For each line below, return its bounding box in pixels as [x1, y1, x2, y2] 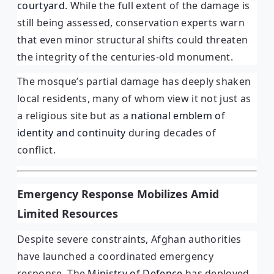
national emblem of [131, 108, 226, 122]
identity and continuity [17, 125, 126, 139]
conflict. [17, 143, 56, 157]
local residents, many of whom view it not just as [17, 91, 251, 105]
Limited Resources [17, 206, 118, 221]
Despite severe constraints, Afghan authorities [17, 232, 242, 246]
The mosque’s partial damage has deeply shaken [17, 74, 251, 88]
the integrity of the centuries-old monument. [17, 50, 234, 64]
